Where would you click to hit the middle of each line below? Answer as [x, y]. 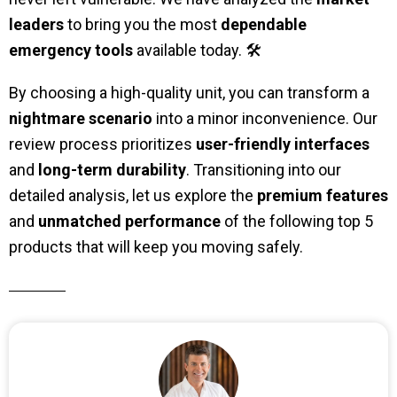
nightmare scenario [81, 119]
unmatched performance [129, 222]
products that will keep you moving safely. [156, 247]
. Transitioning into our [264, 170]
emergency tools [71, 50]
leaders [36, 24]
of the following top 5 [297, 222]
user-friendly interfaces [283, 144]
